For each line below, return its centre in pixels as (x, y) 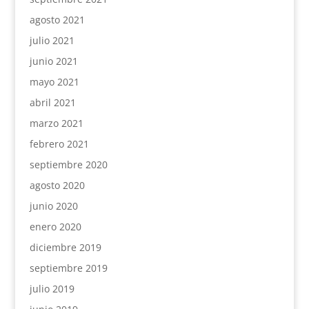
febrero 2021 (59, 143)
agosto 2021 (57, 19)
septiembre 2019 (68, 268)
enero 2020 (55, 226)
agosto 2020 (57, 185)
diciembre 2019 (65, 247)
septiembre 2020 (68, 164)
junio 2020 (53, 206)
